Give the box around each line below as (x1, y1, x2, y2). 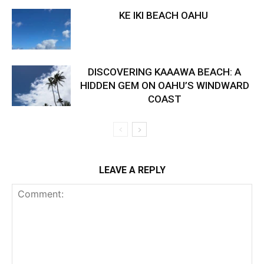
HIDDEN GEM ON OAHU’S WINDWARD (80, 79, 249, 91)
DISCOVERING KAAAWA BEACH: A (88, 65, 241, 78)
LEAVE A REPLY (98, 164, 166, 176)
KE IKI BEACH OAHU (118, 9, 210, 21)
